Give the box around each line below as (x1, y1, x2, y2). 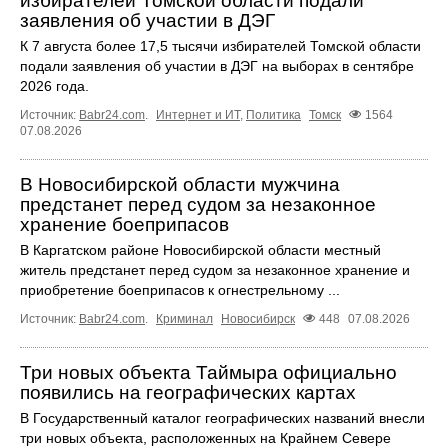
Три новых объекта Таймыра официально (20, 362, 397, 384)
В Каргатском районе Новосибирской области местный (20, 241, 381, 258)
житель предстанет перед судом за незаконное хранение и (20, 261, 410, 278)
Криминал (156, 312, 213, 327)
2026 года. (20, 77, 89, 94)
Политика (246, 107, 301, 122)
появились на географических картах (20, 382, 356, 404)
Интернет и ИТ (156, 107, 240, 122)
